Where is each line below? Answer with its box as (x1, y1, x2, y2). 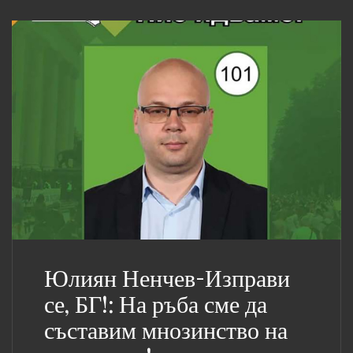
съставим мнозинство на (44, 317, 288, 346)
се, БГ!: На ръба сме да (44, 291, 267, 320)
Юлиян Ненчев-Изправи (44, 265, 290, 294)
